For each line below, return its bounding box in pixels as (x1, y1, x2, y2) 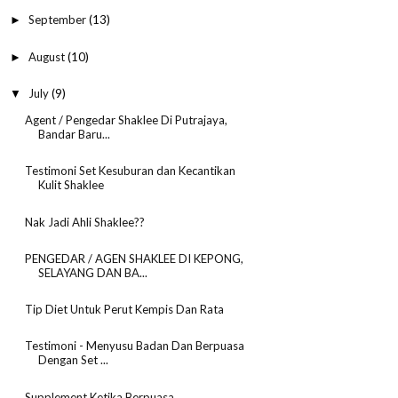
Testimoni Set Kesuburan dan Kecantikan (24, 163, 235, 179)
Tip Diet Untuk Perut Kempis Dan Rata (24, 302, 224, 317)
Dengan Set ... (37, 353, 108, 368)
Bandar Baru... (37, 127, 110, 142)
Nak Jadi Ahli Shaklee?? (24, 214, 145, 229)
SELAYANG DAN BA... (37, 265, 147, 280)
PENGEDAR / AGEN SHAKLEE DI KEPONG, (24, 251, 243, 266)
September (28, 12, 89, 28)
